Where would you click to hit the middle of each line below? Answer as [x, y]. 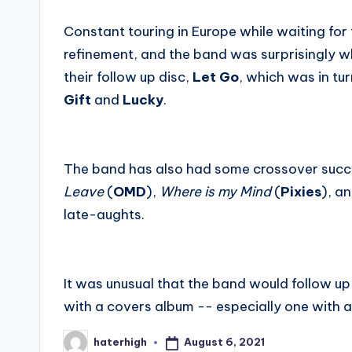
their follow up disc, [128, 77]
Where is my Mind [215, 191]
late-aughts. [104, 214]
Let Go [216, 77]
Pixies [301, 191]
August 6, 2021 [224, 342]
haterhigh [120, 342]
